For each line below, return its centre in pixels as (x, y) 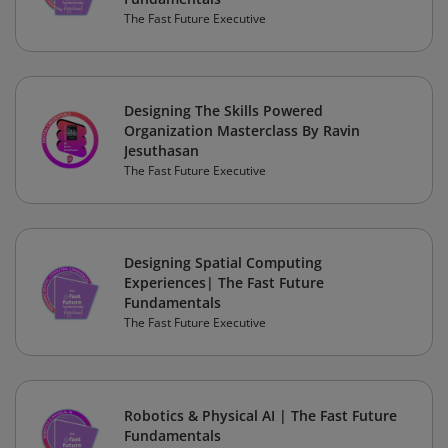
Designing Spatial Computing (223, 263)
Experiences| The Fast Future (224, 283)
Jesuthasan (161, 151)
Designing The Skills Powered (223, 111)
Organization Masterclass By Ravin (242, 131)
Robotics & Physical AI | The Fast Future (260, 416)
